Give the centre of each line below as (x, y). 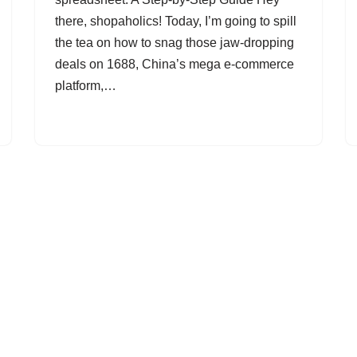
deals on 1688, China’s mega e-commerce (175, 64)
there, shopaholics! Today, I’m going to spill (176, 21)
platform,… (87, 86)
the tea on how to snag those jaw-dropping (175, 43)
